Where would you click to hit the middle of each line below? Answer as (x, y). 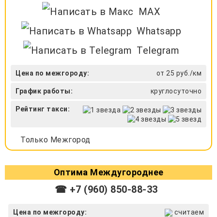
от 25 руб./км (179, 73)
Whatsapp (159, 31)
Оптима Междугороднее (108, 172)
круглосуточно (176, 91)
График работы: (44, 91)
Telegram (158, 51)
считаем (188, 212)
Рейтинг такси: (43, 109)
